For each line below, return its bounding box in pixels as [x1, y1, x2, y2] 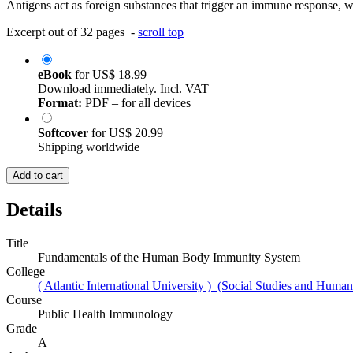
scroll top [138, 24, 184, 39]
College [6, 264, 45, 278]
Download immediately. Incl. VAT [38, 81, 209, 95]
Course [6, 292, 42, 307]
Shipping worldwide [38, 139, 139, 154]
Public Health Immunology [38, 307, 173, 321]
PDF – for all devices [82, 95, 191, 110]
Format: [38, 95, 82, 110]
